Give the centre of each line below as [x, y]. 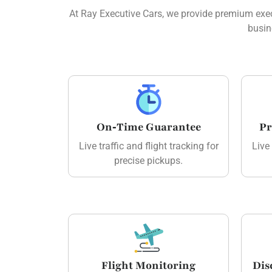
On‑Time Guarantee [148, 127]
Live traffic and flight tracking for [148, 146]
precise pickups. [148, 160]
